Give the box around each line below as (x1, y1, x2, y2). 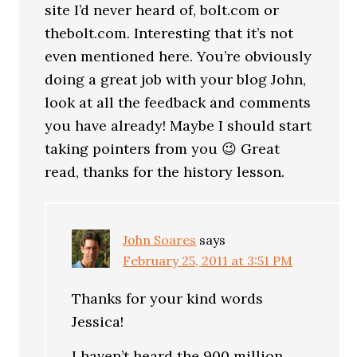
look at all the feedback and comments (45, 93, 312, 112)
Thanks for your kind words (72, 289, 264, 308)
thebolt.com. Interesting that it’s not (45, 24, 294, 42)
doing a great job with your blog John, (45, 70, 307, 88)
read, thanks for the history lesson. (45, 163, 285, 181)
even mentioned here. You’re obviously (45, 47, 312, 65)
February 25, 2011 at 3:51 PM (123, 253, 293, 269)
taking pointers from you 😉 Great (45, 139, 280, 158)
